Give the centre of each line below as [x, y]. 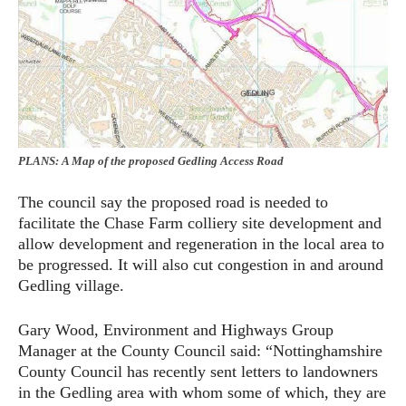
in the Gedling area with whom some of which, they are [202, 393]
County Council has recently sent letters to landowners [198, 372]
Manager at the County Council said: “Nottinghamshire [200, 351]
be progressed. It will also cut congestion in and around [201, 265]
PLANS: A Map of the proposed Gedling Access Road [151, 161]
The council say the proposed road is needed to [173, 203]
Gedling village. [71, 286]
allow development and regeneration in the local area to [201, 244]
